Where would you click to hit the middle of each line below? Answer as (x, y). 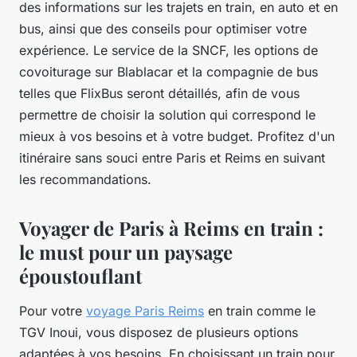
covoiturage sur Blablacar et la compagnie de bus (169, 71)
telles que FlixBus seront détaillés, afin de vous (159, 93)
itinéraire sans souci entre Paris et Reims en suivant (172, 157)
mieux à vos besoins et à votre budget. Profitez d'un (177, 136)
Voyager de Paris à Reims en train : (171, 228)
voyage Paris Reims (145, 310)
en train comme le (260, 310)
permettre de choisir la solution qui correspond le (167, 114)
